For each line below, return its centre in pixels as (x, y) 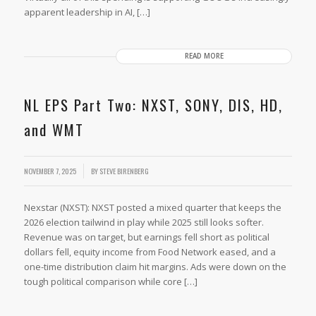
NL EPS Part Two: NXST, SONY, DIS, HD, (153, 105)
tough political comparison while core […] (110, 281)
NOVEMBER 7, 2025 (50, 170)
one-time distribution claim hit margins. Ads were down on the (155, 266)
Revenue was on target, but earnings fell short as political (146, 237)
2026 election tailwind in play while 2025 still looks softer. (144, 222)
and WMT (54, 130)
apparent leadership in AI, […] (87, 12)
